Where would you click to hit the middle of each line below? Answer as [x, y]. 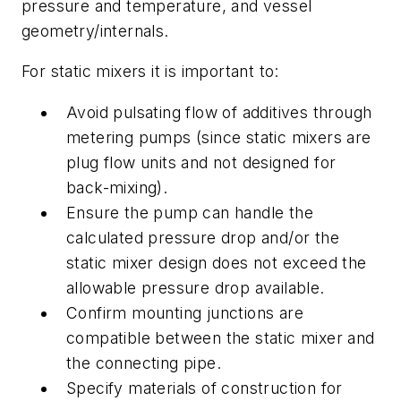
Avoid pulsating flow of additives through [219, 112]
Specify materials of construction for [205, 388]
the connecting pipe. [144, 363]
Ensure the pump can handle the [190, 213]
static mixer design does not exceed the [217, 263]
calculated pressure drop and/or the [203, 238]
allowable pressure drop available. [196, 288]
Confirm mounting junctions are [185, 313]
